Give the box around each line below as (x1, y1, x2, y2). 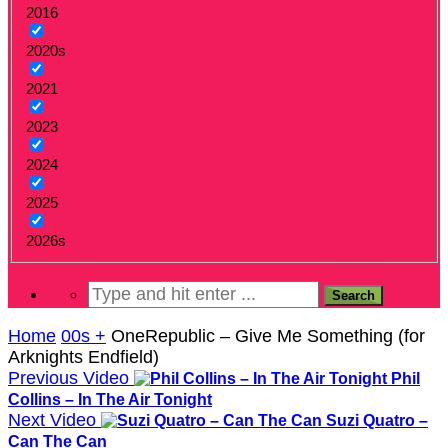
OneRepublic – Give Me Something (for (111, 325, 425, 346)
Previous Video (8, 367, 129, 388)
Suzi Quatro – (326, 411, 428, 429)
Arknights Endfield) (8, 346, 159, 367)
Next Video (8, 409, 96, 430)
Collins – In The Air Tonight (8, 390, 212, 408)
